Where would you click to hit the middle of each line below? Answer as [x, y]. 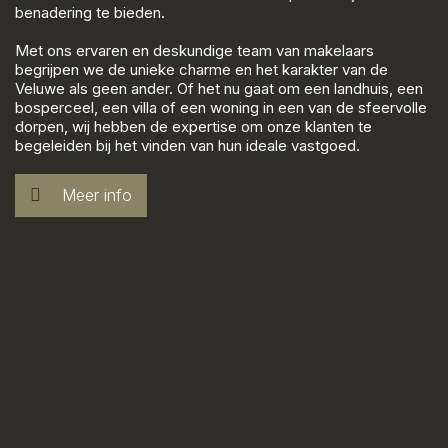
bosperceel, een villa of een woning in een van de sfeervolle [221, 108]
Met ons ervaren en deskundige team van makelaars [194, 51]
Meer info [97, 195]
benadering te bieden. [90, 13]
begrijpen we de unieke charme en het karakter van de [201, 70]
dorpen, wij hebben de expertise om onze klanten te [193, 127]
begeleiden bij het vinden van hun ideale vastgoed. [187, 146]
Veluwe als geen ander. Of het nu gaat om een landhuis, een [219, 89]
